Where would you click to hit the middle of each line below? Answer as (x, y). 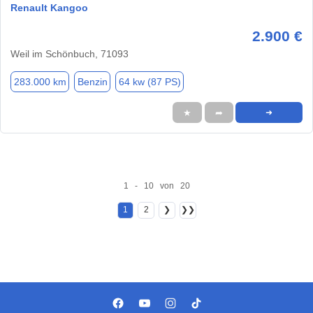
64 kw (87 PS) (150, 81)
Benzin (92, 81)
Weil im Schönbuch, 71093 (70, 54)
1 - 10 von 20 (156, 185)
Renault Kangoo (49, 8)
